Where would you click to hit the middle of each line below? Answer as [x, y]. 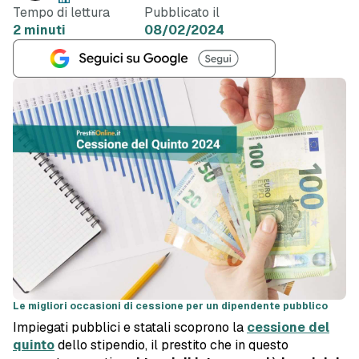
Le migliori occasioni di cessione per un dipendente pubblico [170, 307]
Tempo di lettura [61, 12]
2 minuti [39, 30]
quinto [34, 345]
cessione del [288, 328]
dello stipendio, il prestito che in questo [171, 345]
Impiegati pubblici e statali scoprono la [130, 328]
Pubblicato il [182, 12]
